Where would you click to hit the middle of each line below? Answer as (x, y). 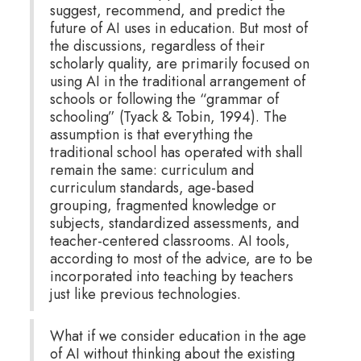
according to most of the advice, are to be (181, 258)
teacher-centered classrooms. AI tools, (170, 241)
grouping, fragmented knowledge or (163, 205)
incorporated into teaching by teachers (171, 276)
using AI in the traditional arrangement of (177, 81)
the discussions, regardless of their (157, 46)
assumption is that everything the (151, 134)
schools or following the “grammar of (164, 99)
